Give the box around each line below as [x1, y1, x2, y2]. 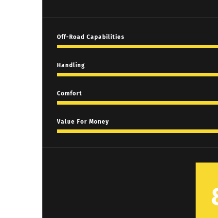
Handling [57, 62, 85, 69]
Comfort [57, 90, 82, 97]
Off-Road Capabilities [57, 34, 125, 40]
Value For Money [57, 118, 109, 125]
